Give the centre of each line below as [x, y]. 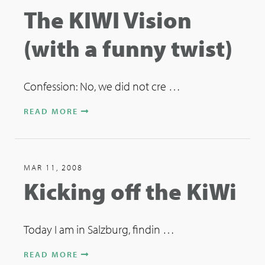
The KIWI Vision [108, 19]
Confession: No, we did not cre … [102, 86]
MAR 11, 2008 [53, 167]
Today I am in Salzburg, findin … [99, 229]
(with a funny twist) [128, 48]
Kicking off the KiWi [130, 191]
